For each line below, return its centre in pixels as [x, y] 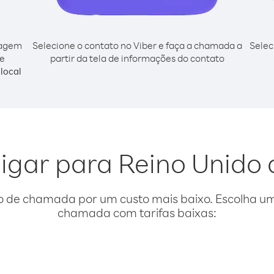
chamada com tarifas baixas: [137, 213]
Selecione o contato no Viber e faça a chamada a [137, 45]
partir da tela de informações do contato [137, 58]
